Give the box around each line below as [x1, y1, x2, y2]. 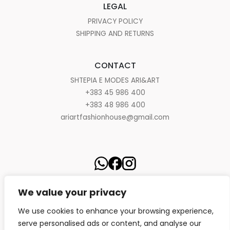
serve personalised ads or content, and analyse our [18, 218, 201, 228]
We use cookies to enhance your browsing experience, [18, 206, 214, 216]
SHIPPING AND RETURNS [76, 29, 154, 39]
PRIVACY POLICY [87, 16, 143, 26]
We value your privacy [18, 186, 126, 199]
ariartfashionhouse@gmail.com [61, 112, 169, 122]
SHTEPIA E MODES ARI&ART [70, 75, 160, 85]
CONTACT [94, 60, 136, 71]
